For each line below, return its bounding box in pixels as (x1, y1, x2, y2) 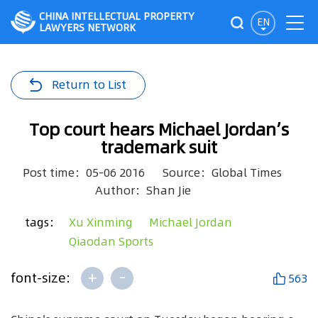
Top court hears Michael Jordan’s (29, 118, 289, 141)
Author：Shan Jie (95, 182, 191, 198)
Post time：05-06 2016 (22, 165, 145, 180)
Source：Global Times (162, 165, 282, 180)
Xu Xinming (69, 214, 133, 230)
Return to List (52, 77, 126, 92)
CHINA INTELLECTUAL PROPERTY (39, 9, 194, 23)
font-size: (11, 269, 74, 287)
